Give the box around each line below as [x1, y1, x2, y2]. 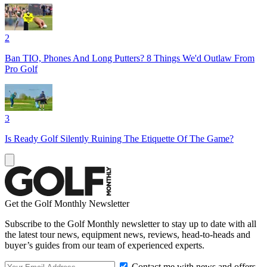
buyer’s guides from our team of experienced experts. [5, 240, 204, 250]
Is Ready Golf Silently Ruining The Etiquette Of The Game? [5, 133, 234, 144]
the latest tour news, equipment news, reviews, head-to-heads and [5, 229, 250, 240]
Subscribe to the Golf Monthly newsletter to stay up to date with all [5, 218, 256, 229]
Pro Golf [5, 63, 38, 74]
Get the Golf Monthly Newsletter [5, 198, 129, 209]
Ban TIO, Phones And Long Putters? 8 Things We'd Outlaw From [5, 52, 254, 63]
